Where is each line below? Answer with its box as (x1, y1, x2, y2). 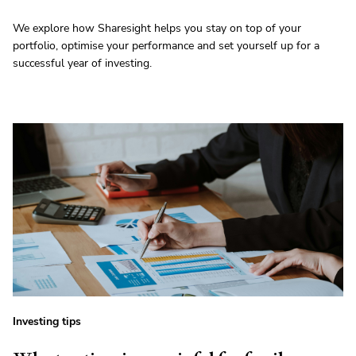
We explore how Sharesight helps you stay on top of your (13, 20, 301, 36)
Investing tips (13, 313, 81, 329)
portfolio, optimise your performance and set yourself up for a (13, 37, 319, 53)
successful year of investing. (13, 55, 152, 71)
